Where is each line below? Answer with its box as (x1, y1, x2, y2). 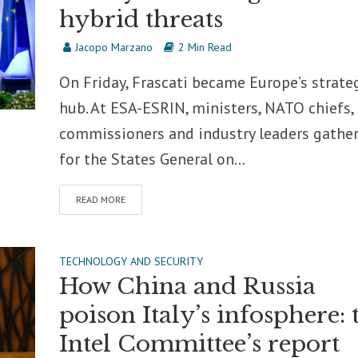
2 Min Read (177, 40, 232, 54)
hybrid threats (58, 6, 223, 34)
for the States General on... (58, 149, 245, 169)
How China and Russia (58, 272, 316, 300)
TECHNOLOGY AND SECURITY (58, 254, 203, 268)
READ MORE (75, 193, 125, 205)
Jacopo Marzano (74, 40, 153, 54)
